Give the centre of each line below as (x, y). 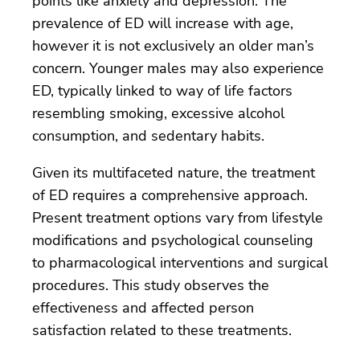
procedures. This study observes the (151, 285)
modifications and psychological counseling (173, 240)
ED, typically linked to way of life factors (162, 90)
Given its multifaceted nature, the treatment (174, 172)
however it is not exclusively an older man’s (173, 45)
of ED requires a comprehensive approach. (170, 195)
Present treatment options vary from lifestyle (178, 217)
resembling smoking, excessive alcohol (158, 113)
